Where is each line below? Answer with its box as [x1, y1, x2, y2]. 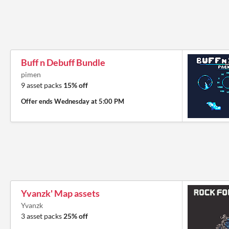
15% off [63, 81, 88, 90]
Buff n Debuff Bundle [21, 57, 105, 68]
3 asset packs [21, 212, 63, 221]
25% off [63, 212, 88, 221]
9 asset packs [21, 81, 63, 90]
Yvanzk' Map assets [21, 188, 100, 199]
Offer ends [21, 97, 54, 106]
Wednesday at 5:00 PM [54, 97, 124, 106]
